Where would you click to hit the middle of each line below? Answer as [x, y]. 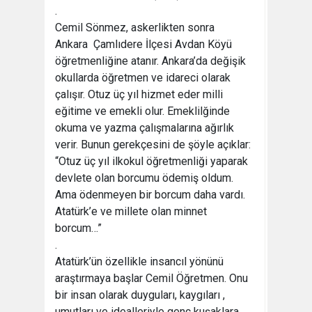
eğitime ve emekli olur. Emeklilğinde [142, 111]
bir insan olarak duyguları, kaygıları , [140, 295]
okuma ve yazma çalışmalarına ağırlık [145, 128]
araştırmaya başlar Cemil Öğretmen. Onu [151, 278]
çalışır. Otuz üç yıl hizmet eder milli [139, 94]
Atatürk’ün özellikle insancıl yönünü [139, 262]
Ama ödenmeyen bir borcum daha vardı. [150, 195]
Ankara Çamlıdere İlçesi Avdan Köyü [143, 44]
